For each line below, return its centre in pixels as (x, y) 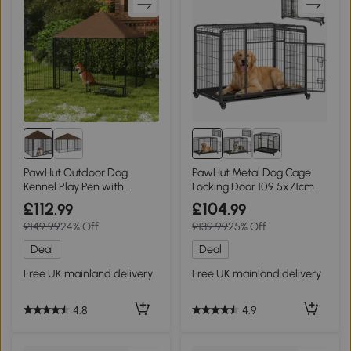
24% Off (79, 226)
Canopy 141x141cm (67, 200)
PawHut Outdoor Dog (75, 172)
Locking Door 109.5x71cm (253, 186)
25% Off (248, 226)
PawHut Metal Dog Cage (252, 172)
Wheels (210, 200)
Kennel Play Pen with (73, 186)
